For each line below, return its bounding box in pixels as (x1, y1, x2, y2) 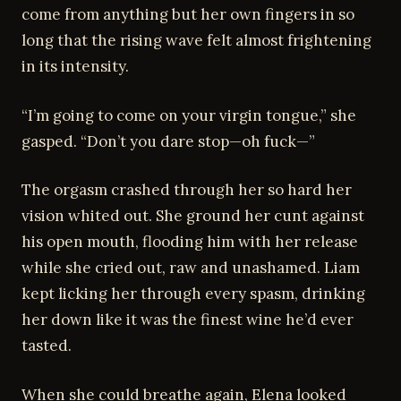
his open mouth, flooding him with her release (21, 232, 358, 252)
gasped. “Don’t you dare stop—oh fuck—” (21, 131, 315, 151)
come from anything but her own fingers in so (21, 4, 354, 24)
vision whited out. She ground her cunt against (21, 206, 364, 226)
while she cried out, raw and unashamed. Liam (21, 258, 360, 277)
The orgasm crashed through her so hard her (21, 180, 352, 200)
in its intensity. (21, 56, 129, 76)
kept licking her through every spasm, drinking (21, 284, 365, 303)
